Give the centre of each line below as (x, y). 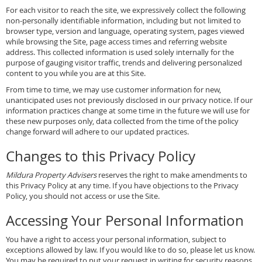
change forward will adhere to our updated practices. (97, 132)
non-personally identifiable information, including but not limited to (123, 20)
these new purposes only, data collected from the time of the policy (122, 121)
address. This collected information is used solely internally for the (120, 52)
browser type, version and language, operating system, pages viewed (125, 31)
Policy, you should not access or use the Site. (83, 196)
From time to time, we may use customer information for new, (113, 89)
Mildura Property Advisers (51, 175)
